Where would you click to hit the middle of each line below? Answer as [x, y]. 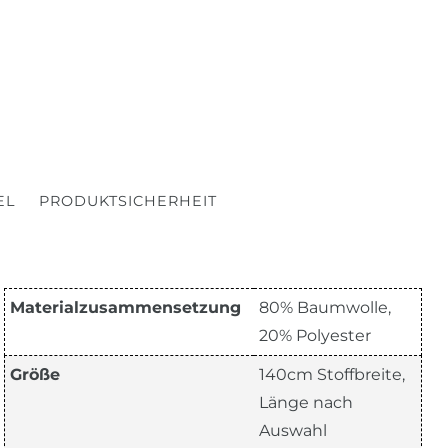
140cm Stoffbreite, [332, 375]
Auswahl [293, 431]
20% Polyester [315, 336]
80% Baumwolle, [325, 308]
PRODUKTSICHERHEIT [127, 201]
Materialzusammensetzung [125, 308]
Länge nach [306, 403]
